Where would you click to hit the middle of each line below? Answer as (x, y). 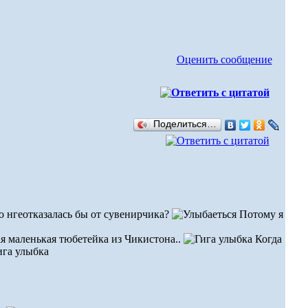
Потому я (260, 214)
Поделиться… (185, 124)
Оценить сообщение (224, 59)
